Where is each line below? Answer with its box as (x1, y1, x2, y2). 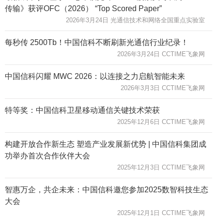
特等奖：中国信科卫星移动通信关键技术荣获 (5, 106, 160, 114)
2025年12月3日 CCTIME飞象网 (117, 163, 205, 171)
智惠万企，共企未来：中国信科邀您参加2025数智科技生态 (5, 185, 208, 194)
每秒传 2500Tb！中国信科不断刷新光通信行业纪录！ (5, 38, 188, 46)
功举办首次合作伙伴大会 (5, 151, 90, 160)
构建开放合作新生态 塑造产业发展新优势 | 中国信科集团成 (5, 139, 206, 148)
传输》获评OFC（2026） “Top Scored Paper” (5, 4, 162, 13)
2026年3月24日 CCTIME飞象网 (117, 50, 205, 58)
